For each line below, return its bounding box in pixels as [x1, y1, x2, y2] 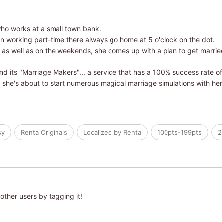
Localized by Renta [83, 128, 141, 136]
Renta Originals [20, 128, 67, 136]
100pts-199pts [157, 128, 202, 136]
